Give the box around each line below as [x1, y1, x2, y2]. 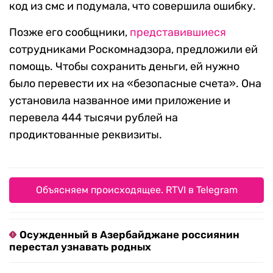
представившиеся [130, 26, 226, 40]
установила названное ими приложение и [9, 94, 230, 108]
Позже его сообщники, [9, 26, 130, 40]
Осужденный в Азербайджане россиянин [19, 229, 239, 241]
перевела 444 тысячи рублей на [9, 111, 178, 125]
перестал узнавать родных [9, 241, 151, 253]
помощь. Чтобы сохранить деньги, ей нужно [9, 60, 239, 74]
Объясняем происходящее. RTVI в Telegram [35, 184, 238, 196]
